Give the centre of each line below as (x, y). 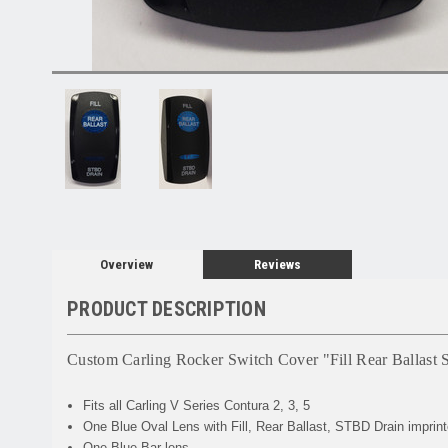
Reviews (277, 264)
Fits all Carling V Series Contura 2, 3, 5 (197, 405)
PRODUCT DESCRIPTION (166, 308)
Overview (126, 264)
